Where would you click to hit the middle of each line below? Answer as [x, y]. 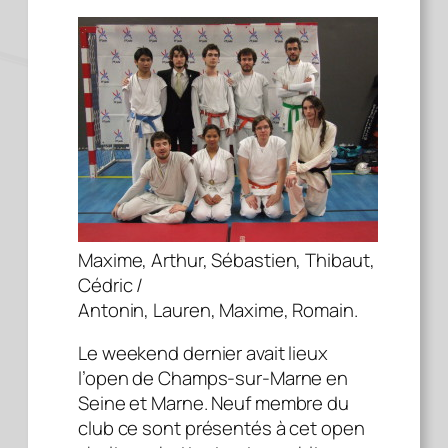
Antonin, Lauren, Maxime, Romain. [218, 309]
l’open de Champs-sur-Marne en [213, 378]
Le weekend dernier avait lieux [203, 353]
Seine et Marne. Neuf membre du [213, 403]
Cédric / [111, 284]
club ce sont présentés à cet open [221, 428]
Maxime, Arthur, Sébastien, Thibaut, [226, 259]
